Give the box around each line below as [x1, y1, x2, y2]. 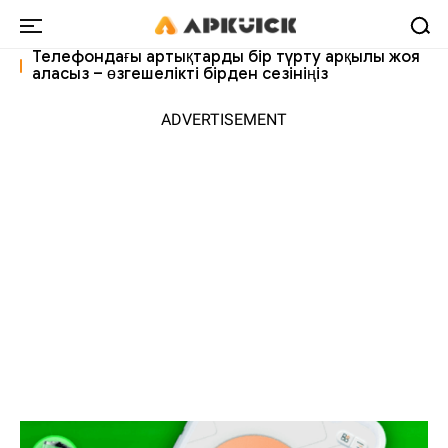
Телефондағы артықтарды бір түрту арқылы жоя [32, 47, 421, 67]
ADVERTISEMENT [161, 110, 287, 130]
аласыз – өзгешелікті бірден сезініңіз [32, 64, 329, 84]
